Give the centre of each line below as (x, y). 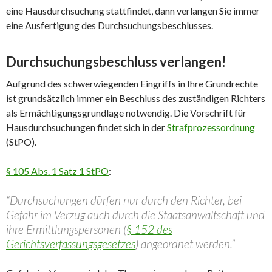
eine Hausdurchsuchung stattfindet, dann (90, 11)
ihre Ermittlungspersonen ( (66, 229)
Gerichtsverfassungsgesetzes (71, 244)
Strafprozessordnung (211, 127)
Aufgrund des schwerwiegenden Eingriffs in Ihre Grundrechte (132, 84)
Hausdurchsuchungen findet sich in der (87, 127)
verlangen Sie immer (217, 11)
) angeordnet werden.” (185, 244)
